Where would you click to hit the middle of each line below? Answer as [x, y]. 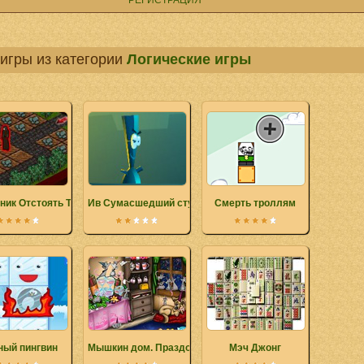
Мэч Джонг [255, 348]
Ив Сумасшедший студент [152, 203]
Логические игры [189, 59]
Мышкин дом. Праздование [154, 348]
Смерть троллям [255, 203]
